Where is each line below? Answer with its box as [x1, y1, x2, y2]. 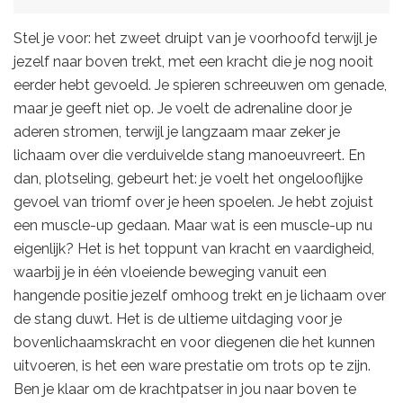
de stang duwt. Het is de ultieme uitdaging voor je [13, 309, 342, 327]
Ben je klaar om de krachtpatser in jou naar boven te [13, 380, 356, 398]
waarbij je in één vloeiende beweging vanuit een [13, 263, 327, 281]
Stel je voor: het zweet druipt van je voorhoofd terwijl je [13, 29, 377, 47]
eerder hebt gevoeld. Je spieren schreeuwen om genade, [13, 76, 387, 94]
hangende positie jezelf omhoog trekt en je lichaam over [13, 286, 386, 304]
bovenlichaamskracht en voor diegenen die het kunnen [13, 333, 375, 351]
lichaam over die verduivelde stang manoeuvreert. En [13, 146, 365, 164]
